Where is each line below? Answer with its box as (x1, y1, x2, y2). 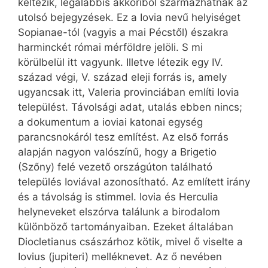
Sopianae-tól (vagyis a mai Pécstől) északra (18, 26, 229, 39)
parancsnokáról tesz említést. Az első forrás (18, 131, 229, 144)
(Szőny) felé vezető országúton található (18, 161, 212, 173)
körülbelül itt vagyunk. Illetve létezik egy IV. (18, 56, 223, 69)
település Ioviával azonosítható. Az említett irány (18, 176, 250, 188)
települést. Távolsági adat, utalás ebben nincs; (18, 101, 242, 114)
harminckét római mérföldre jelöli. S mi (18, 41, 203, 54)
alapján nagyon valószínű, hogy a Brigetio (18, 146, 217, 159)
